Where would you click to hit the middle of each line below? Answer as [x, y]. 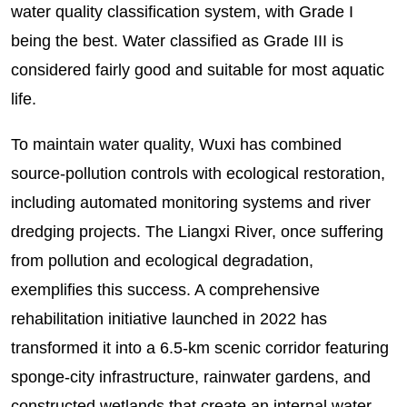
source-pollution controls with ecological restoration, [198, 174]
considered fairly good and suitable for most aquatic [197, 70]
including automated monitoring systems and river [190, 203]
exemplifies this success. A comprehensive [165, 290]
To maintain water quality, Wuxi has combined [176, 145]
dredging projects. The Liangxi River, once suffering [197, 232]
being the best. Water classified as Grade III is [177, 41]
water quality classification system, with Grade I [182, 12]
